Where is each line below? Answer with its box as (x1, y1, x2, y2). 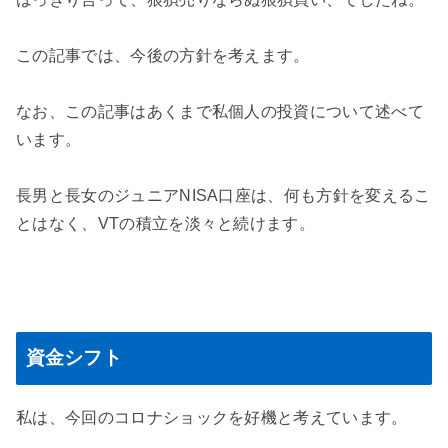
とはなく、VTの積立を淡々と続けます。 (16, 215, 316, 233)
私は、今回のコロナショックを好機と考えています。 (16, 408, 408, 426)
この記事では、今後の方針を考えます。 (16, 47, 310, 65)
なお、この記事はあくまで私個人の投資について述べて (16, 103, 424, 121)
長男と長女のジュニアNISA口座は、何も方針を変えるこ (16, 187, 431, 205)
